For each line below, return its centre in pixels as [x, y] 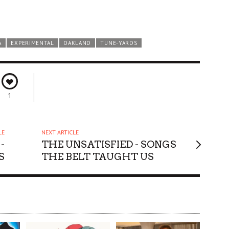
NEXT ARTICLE [60, 132]
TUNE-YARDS [119, 43]
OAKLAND [77, 43]
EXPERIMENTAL [32, 43]
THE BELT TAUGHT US [98, 156]
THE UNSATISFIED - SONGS [109, 144]
